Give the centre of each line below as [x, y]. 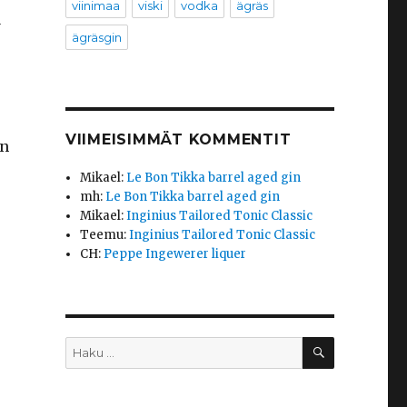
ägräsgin [96, 37]
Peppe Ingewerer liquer [175, 254]
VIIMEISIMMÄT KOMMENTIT [178, 139]
